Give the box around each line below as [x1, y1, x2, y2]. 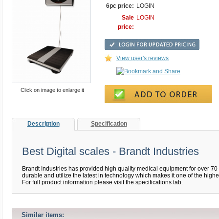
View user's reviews [116, 55, 169, 62]
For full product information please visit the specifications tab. [22, 179, 183, 186]
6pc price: [106, 2, 134, 9]
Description [27, 120, 60, 127]
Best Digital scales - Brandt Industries [22, 145, 199, 157]
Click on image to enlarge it [20, 87, 84, 93]
